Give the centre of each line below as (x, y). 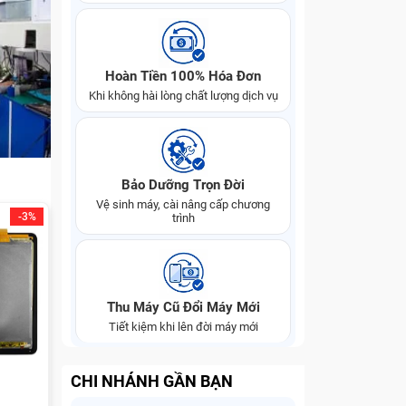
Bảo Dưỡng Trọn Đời (183, 185)
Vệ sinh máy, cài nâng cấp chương (183, 204)
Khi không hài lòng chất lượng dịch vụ (183, 96)
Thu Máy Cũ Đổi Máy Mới (183, 307)
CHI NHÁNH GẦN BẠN (152, 381)
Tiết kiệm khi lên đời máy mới (183, 327)
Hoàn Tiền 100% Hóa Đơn (183, 76)
